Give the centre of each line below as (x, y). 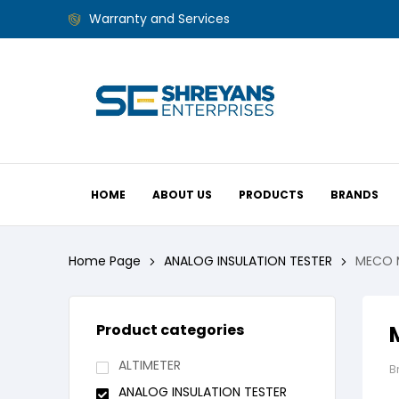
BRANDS (355, 194)
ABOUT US (183, 194)
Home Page (105, 261)
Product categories (170, 330)
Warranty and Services (159, 19)
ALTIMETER (149, 366)
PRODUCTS (272, 194)
